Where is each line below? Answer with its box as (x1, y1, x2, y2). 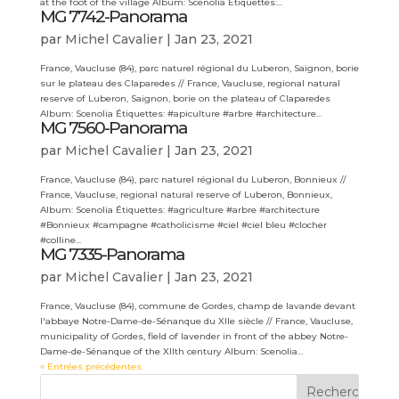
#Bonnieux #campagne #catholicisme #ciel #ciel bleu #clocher (39, 219, 327, 231)
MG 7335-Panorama (39, 244, 184, 265)
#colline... (39, 234, 81, 246)
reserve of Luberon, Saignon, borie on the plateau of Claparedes (39, 93, 330, 104)
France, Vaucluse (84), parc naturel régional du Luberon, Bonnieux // (39, 174, 346, 185)
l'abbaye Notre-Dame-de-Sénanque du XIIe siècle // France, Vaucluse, (39, 315, 353, 327)
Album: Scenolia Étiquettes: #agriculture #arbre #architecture (39, 204, 320, 216)
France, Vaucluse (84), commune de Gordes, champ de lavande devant (39, 300, 355, 312)
